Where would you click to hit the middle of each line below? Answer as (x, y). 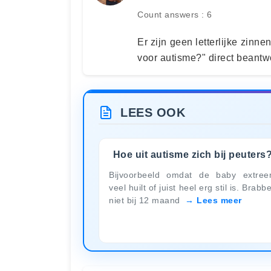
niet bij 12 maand (146, 200)
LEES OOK (153, 113)
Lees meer (219, 200)
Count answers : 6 (175, 15)
